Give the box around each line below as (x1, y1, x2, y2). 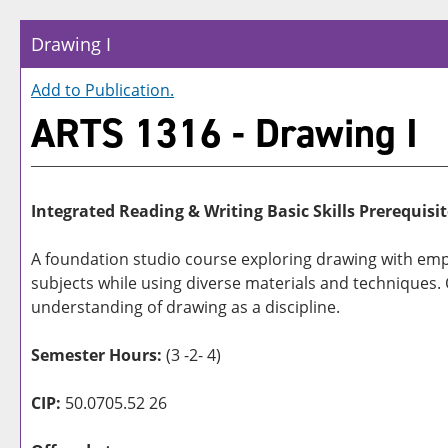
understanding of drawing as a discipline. (31, 296, 340, 318)
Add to (31, 79, 85, 101)
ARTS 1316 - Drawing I (31, 107, 418, 160)
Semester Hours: (31, 344, 162, 366)
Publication (85, 79, 170, 101)
